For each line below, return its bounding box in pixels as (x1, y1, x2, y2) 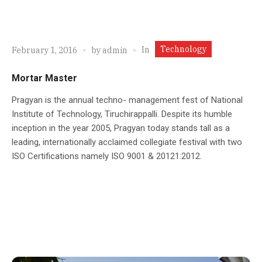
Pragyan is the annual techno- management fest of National (12, 94, 243, 105)
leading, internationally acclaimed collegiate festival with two (12, 136, 242, 147)
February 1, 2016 (12, 45, 77, 56)
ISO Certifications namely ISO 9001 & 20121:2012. (12, 150, 202, 161)
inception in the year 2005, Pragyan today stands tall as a (12, 122, 230, 133)
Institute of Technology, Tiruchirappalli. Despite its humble (12, 108, 232, 119)
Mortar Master (12, 72, 77, 84)
